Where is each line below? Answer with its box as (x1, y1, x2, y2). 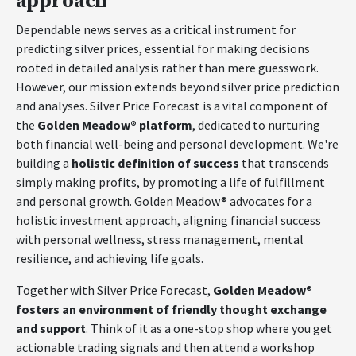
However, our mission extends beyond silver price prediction (16, 79, 339, 95)
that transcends (239, 155, 329, 171)
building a (16, 155, 72, 171)
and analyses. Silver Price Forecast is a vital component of (16, 98, 328, 114)
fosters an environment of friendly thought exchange (16, 301, 327, 317)
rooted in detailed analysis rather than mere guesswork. (16, 60, 319, 75)
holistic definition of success (72, 155, 239, 171)
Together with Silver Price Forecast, (16, 282, 213, 298)
